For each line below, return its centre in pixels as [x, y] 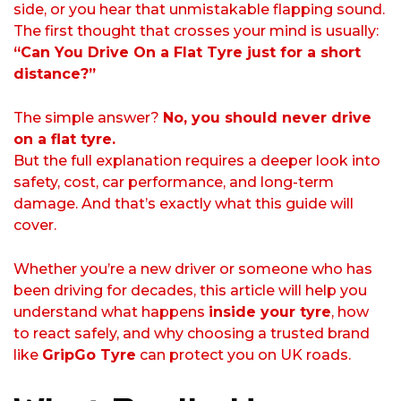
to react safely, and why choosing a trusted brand [192, 334]
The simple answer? [88, 118]
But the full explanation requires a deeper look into [197, 161]
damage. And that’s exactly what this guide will [183, 204]
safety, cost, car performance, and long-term [174, 183]
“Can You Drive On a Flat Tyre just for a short [187, 53]
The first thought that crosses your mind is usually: [196, 31]
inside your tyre [270, 312]
